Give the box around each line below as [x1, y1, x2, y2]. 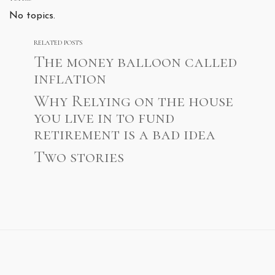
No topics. [9, 11, 55, 21]
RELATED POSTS [34, 39, 82, 47]
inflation [34, 68, 106, 89]
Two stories [34, 147, 124, 168]
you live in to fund [34, 107, 174, 128]
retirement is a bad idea [34, 124, 215, 145]
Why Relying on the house [34, 91, 233, 112]
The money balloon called [34, 52, 237, 72]
